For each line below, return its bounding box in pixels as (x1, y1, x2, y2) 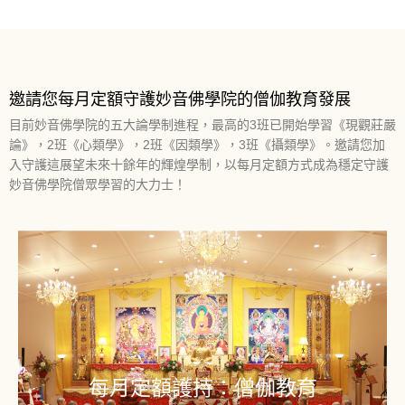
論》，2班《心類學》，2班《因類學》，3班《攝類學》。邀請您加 (9, 137, 385, 153)
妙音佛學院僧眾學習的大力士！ (9, 177, 186, 193)
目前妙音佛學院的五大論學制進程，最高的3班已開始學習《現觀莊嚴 (9, 118, 396, 133)
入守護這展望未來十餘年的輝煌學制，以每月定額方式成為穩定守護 (9, 157, 389, 173)
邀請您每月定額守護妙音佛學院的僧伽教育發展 (9, 89, 351, 108)
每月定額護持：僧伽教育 (88, 376, 317, 400)
